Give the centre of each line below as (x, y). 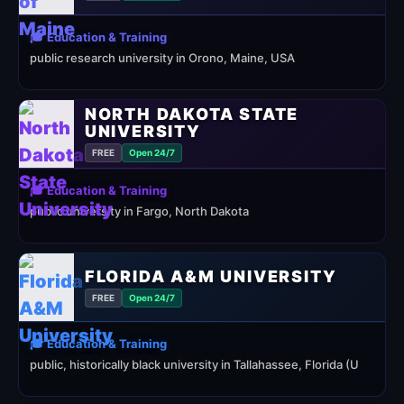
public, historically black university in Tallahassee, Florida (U (194, 364)
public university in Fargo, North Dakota (139, 211)
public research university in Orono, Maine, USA (162, 58)
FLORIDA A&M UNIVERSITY (211, 276)
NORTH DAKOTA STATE (192, 114)
